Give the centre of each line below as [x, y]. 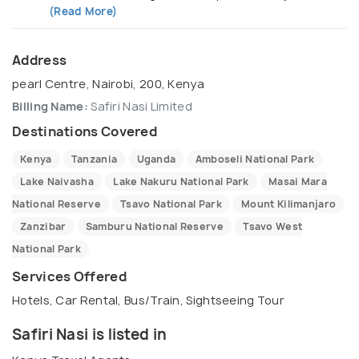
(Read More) [83, 11]
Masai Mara [298, 181]
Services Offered [69, 276]
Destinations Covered [85, 131]
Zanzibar [43, 226]
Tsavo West [273, 226]
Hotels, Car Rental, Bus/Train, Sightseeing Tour [149, 300]
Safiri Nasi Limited [140, 106]
